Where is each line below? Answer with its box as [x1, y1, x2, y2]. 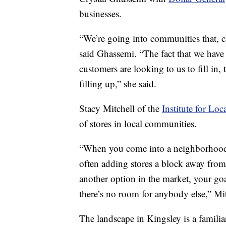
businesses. [79, 7, 122, 20]
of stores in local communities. [79, 117, 197, 130]
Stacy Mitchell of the [79, 102, 162, 115]
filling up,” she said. [79, 77, 156, 90]
